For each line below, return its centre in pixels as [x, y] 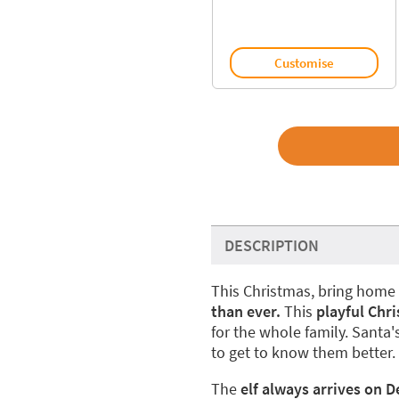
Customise [304, 62]
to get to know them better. [303, 352]
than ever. [245, 311]
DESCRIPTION [271, 245]
